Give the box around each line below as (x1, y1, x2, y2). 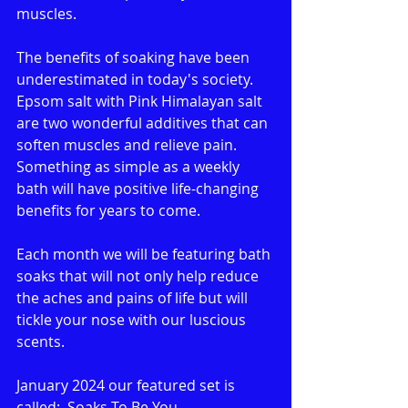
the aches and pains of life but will (16, 288, 251, 309)
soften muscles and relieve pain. (16, 135, 240, 156)
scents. (16, 331, 65, 352)
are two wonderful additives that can (16, 113, 271, 134)
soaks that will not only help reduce (16, 266, 262, 287)
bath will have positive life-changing (16, 178, 262, 199)
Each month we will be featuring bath (16, 244, 274, 265)
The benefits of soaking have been (16, 47, 253, 68)
